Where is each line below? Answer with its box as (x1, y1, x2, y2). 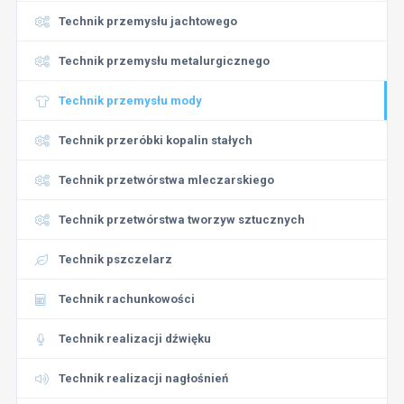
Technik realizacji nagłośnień (58, 372, 228, 385)
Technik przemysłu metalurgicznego (58, 54, 270, 68)
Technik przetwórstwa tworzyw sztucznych (58, 213, 305, 226)
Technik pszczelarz (58, 252, 172, 266)
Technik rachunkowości (58, 292, 195, 306)
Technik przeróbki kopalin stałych (58, 133, 252, 147)
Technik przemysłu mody (58, 94, 202, 107)
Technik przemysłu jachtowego (58, 14, 237, 28)
